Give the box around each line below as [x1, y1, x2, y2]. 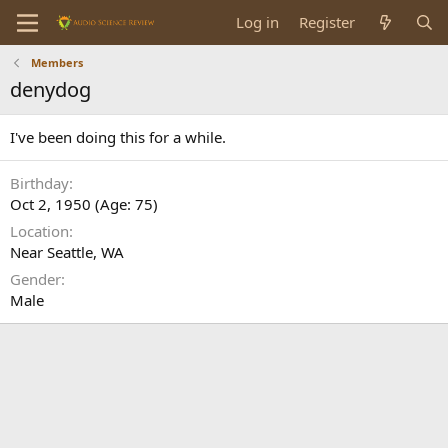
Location [10, 221, 69, 241]
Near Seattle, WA [10, 242, 124, 262]
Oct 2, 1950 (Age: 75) [10, 194, 158, 214]
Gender [10, 269, 61, 289]
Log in [236, 12, 280, 32]
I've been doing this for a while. [10, 127, 226, 147]
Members [30, 55, 83, 70]
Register [299, 12, 356, 32]
